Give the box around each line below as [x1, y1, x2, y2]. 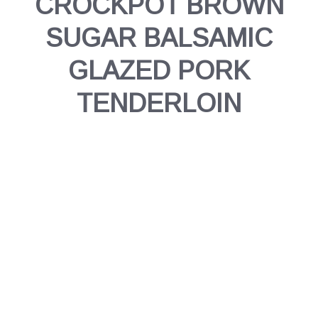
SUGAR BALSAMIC [45, 23, 273, 53]
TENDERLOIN [77, 89, 241, 119]
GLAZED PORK [68, 56, 250, 86]
